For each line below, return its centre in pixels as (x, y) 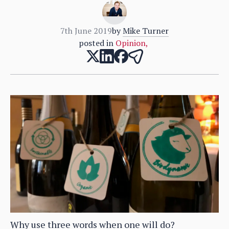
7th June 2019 (86, 30)
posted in (96, 43)
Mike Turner (146, 30)
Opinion (131, 43)
